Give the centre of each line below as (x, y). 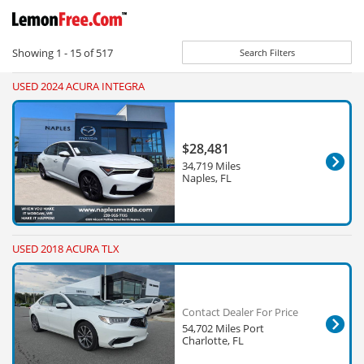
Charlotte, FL (213, 341)
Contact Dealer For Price (240, 312)
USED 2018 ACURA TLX (66, 249)
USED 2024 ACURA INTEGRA (78, 87)
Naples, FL (207, 178)
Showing (34, 53)
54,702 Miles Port (223, 329)
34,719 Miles (211, 166)
